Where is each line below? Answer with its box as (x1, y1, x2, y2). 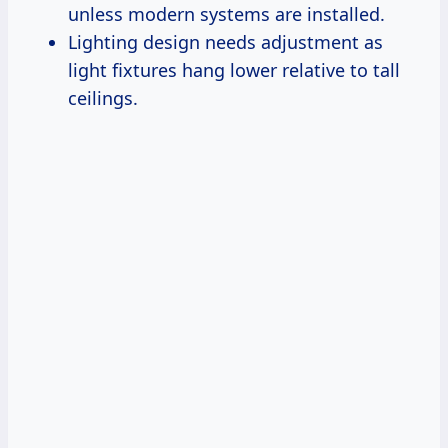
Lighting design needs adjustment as (68, 29, 383, 54)
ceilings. (68, 85, 138, 110)
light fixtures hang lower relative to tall (68, 57, 400, 82)
